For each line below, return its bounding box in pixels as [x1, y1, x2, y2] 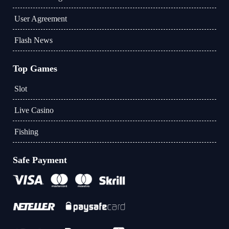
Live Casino [14, 106, 54, 114]
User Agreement [14, 14, 67, 23]
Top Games [13, 63, 57, 74]
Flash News [14, 36, 53, 44]
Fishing [14, 127, 38, 136]
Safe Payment [13, 155, 67, 165]
